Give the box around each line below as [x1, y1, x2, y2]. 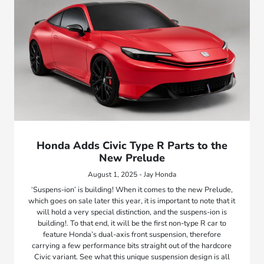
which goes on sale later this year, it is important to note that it [28, 195, 236, 206]
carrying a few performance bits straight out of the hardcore [32, 240, 232, 251]
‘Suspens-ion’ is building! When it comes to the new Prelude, [31, 184, 233, 195]
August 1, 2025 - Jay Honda [87, 169, 176, 179]
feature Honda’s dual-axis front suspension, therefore [42, 229, 221, 240]
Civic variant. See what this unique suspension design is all [34, 251, 230, 262]
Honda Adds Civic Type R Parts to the [36, 138, 227, 153]
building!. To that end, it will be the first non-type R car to [37, 217, 226, 229]
